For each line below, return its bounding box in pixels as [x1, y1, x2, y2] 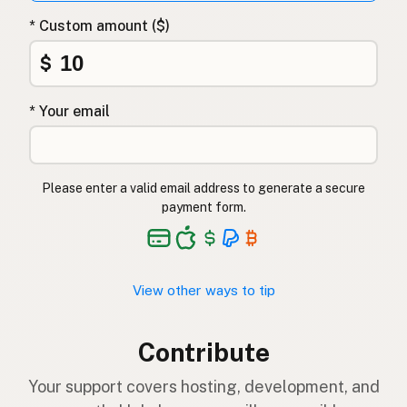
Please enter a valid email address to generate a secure [42, 180, 365, 195]
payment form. [161, 199, 246, 214]
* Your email [29, 102, 110, 120]
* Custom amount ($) [29, 16, 170, 35]
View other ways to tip [132, 282, 275, 298]
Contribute [137, 336, 270, 367]
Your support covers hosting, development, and [27, 376, 380, 396]
